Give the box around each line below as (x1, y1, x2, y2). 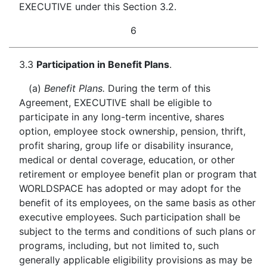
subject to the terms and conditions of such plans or (18, 225, 256, 237)
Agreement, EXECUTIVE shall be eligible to (18, 97, 212, 108)
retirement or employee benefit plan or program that (18, 168, 257, 180)
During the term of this (107, 82, 210, 94)
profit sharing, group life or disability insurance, (18, 139, 233, 151)
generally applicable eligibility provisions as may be (18, 254, 252, 266)
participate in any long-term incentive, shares (18, 111, 224, 123)
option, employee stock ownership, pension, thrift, (18, 125, 246, 137)
